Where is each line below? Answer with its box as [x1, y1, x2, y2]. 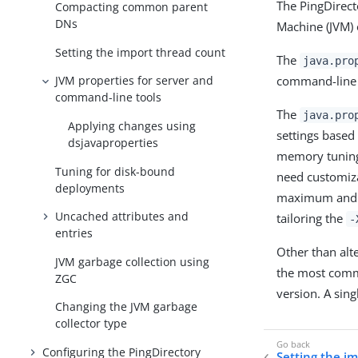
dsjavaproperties [68, 135, 159, 151]
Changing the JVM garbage [55, 299, 198, 315]
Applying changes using [68, 118, 197, 134]
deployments [55, 180, 125, 196]
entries [55, 225, 93, 241]
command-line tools [55, 89, 162, 105]
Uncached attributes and [55, 209, 189, 225]
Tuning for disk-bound [55, 163, 176, 179]
